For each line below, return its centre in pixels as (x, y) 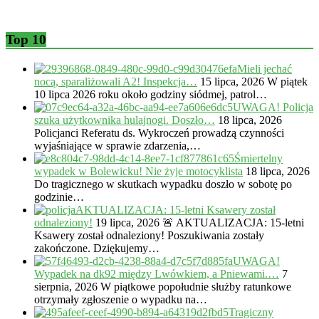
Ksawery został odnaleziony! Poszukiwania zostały (149, 235)
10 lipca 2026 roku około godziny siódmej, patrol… (151, 94)
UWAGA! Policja (273, 107)
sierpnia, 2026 (66, 286)
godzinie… (59, 197)
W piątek (287, 81)
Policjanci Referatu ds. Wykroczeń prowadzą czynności (159, 132)
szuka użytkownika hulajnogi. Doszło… (125, 120)
